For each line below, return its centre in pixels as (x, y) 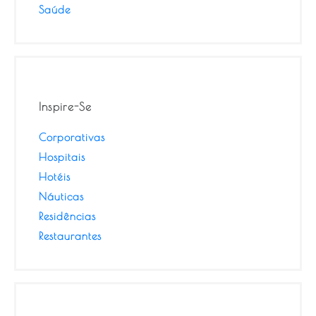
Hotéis (55, 176)
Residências (67, 216)
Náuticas (61, 196)
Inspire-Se (65, 106)
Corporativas (72, 137)
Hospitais (62, 157)
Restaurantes (70, 236)
